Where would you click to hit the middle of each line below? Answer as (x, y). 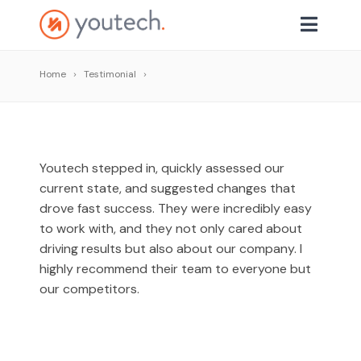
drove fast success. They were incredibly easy (176, 208)
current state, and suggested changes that (168, 188)
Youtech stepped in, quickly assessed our (162, 168)
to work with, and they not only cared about (171, 228)
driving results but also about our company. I (171, 249)
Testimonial (110, 74)
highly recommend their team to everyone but (175, 269)
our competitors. (89, 289)
